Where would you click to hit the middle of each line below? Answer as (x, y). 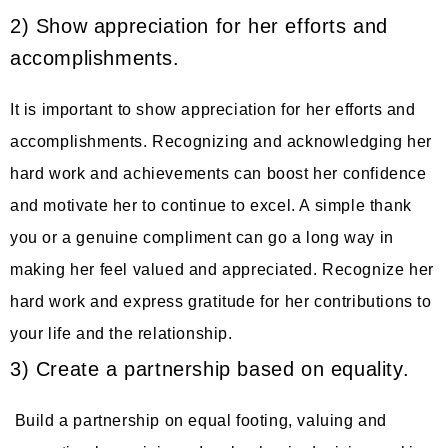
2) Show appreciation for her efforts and (199, 25)
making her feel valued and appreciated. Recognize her (222, 269)
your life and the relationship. (124, 333)
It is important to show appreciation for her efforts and (213, 109)
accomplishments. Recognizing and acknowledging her (221, 141)
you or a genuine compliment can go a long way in (202, 237)
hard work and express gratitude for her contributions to (221, 301)
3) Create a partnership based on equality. (213, 368)
